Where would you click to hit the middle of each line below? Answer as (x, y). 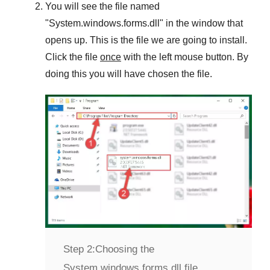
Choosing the (125, 250)
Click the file (73, 57)
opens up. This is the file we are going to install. (146, 40)
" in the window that (201, 23)
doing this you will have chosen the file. (129, 74)
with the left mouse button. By (185, 57)
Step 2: (79, 250)
